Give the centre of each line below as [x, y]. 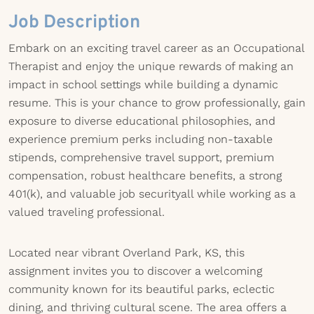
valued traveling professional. [87, 212]
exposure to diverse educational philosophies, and [142, 121]
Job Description [74, 23]
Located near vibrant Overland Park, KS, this [127, 253]
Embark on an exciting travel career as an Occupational [156, 48]
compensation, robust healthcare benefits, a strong [145, 176]
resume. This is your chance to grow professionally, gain [157, 103]
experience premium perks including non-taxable [141, 139]
